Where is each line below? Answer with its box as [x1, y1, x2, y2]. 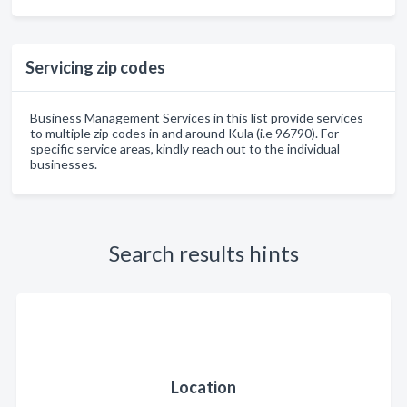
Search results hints [108, 240, 299, 266]
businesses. [30, 156, 97, 172]
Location [171, 377, 236, 397]
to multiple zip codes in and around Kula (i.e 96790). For [30, 125, 339, 141]
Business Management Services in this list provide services [30, 110, 363, 125]
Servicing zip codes [25, 57, 165, 77]
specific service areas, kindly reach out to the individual [30, 141, 340, 156]
